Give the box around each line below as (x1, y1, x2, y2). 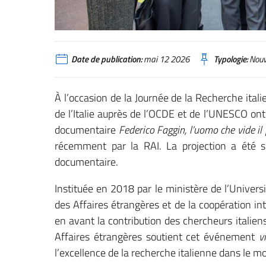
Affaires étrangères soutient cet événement (55, 229, 259, 245)
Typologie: (214, 52, 248, 66)
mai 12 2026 (142, 52, 189, 66)
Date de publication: (71, 52, 142, 66)
